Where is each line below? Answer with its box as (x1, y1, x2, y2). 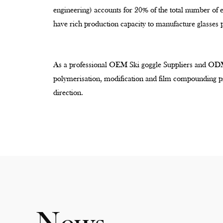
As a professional (53, 61, 109, 69)
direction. (53, 89, 83, 97)
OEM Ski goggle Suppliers (109, 61, 193, 69)
